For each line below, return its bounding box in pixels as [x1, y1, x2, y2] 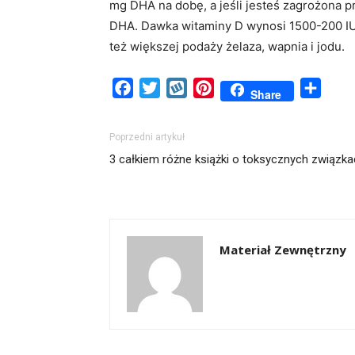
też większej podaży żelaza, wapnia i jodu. [109, 39, 345, 54]
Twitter [160, 80, 202, 96]
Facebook [133, 80, 193, 96]
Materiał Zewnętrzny [219, 242, 346, 258]
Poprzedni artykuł [109, 132, 185, 143]
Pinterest [214, 80, 267, 96]
